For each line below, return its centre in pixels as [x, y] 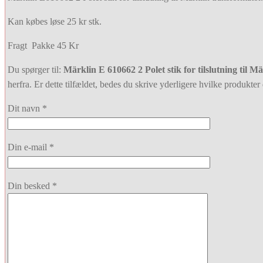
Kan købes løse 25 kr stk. [55, 21]
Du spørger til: [36, 69]
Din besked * [32, 186]
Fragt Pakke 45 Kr [43, 45]
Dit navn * [27, 108]
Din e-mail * [31, 147]
